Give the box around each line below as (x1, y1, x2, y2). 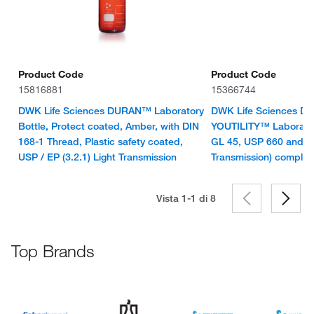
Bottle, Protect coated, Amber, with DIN (18, 120, 200, 132)
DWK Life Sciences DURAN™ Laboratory (18, 104, 205, 117)
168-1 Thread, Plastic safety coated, (18, 135, 184, 148)
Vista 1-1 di (156, 192, 210, 205)
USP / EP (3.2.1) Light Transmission (18, 151, 177, 163)
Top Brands (11, 240, 95, 261)
